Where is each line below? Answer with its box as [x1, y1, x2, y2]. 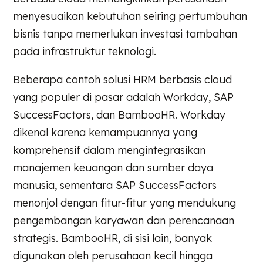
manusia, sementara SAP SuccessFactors [13, 178, 217, 192]
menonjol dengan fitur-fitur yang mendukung [13, 195, 237, 210]
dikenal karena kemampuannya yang [13, 125, 198, 139]
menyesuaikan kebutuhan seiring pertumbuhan [13, 9, 248, 23]
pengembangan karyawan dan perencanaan [13, 213, 235, 227]
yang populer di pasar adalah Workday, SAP [13, 90, 234, 104]
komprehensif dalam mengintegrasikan [13, 143, 206, 157]
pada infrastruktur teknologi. [13, 44, 157, 58]
